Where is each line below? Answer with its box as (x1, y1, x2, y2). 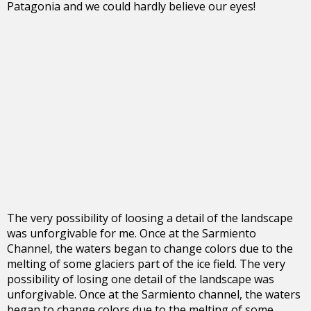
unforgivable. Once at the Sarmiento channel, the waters (7, 286, 301, 302)
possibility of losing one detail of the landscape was (7, 271, 274, 287)
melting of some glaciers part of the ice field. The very (7, 255, 285, 271)
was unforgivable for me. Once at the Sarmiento (7, 225, 256, 241)
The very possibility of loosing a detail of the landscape (7, 210, 293, 226)
